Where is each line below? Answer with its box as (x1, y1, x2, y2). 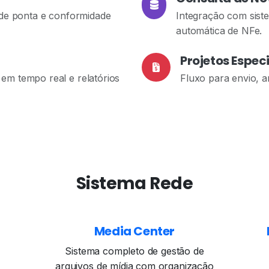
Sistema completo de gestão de (65, 245, 204, 257)
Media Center (94, 223, 175, 240)
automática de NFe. (176, 25, 262, 37)
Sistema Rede (76, 172, 193, 195)
